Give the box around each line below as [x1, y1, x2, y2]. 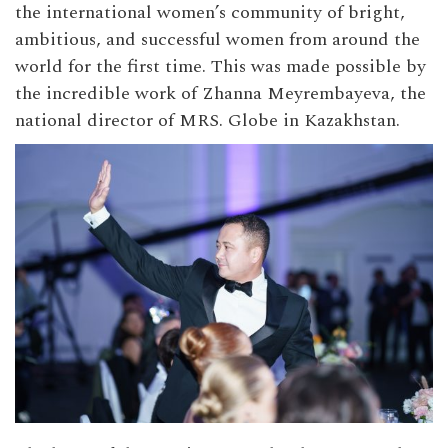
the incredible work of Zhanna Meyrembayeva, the [15, 80, 426, 107]
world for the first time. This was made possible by [15, 53, 426, 80]
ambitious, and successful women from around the [15, 26, 420, 53]
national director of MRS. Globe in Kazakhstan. [15, 107, 400, 134]
